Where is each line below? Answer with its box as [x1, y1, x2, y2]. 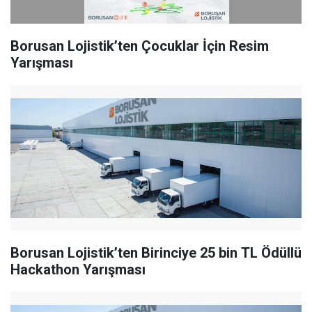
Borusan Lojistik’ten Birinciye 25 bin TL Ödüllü [10, 244, 302, 262]
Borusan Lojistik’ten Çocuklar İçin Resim [10, 38, 269, 55]
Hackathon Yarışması [10, 261, 146, 279]
